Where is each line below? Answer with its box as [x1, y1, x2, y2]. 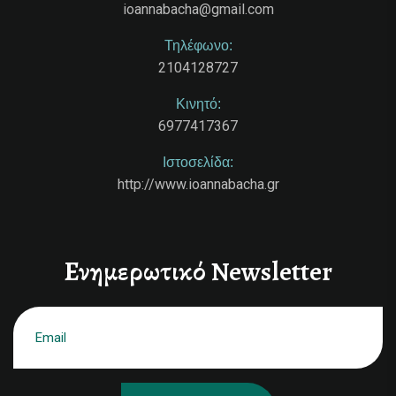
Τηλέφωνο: [164, 37, 232, 53]
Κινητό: [175, 95, 221, 111]
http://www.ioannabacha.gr [117, 175, 279, 193]
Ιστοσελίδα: [163, 154, 233, 170]
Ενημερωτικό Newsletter [64, 253, 332, 289]
